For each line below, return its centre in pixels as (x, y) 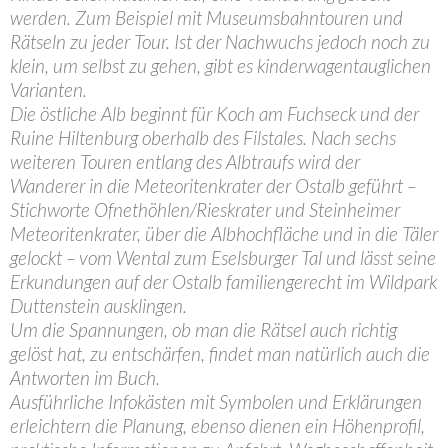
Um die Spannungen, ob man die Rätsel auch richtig (203, 329)
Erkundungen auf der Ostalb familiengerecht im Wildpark (223, 281)
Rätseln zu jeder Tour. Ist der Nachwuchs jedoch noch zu (220, 41)
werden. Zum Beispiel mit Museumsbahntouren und (206, 17)
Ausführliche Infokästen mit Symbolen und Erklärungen (216, 401)
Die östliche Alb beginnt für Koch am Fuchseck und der (214, 113)
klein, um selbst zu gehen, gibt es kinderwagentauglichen (220, 65)
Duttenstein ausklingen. (98, 305)
